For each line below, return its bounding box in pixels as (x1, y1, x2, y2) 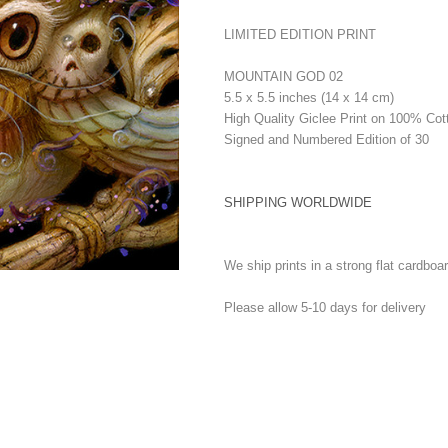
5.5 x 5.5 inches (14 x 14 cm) (224, 89, 394, 105)
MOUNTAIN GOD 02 (224, 68, 343, 84)
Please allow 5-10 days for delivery (224, 299, 426, 315)
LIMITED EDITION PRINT (224, 26, 376, 42)
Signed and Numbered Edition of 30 (224, 131, 429, 147)
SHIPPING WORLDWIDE (224, 194, 372, 210)
